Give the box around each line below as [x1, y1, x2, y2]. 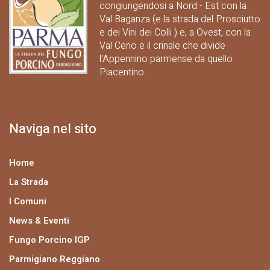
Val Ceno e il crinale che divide [99, 39, 226, 53]
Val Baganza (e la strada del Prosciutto [99, 12, 261, 27]
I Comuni [9, 195, 46, 208]
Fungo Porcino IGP [9, 233, 90, 246]
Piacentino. [99, 65, 146, 80]
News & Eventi [9, 214, 69, 227]
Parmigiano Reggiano [9, 253, 100, 266]
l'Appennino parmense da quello [99, 52, 233, 66]
